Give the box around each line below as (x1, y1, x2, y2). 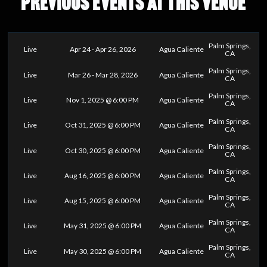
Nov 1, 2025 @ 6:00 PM (66, 95, 139, 104)
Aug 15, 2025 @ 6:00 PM (64, 196, 141, 206)
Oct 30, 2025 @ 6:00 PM (64, 145, 141, 155)
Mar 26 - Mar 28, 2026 (67, 70, 138, 79)
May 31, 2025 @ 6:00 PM (64, 221, 142, 231)
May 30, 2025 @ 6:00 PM (64, 246, 142, 256)
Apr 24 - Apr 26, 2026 (69, 45, 136, 54)
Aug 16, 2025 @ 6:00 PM (64, 170, 141, 180)
